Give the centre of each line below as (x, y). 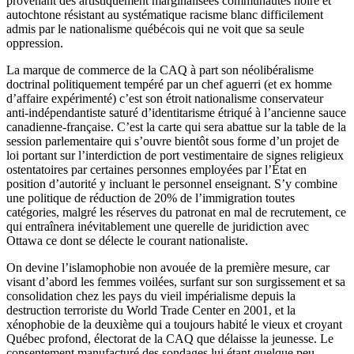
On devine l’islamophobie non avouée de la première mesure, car (168, 267)
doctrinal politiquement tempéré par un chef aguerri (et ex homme (169, 84)
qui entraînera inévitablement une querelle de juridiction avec (158, 226)
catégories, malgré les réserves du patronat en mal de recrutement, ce (176, 212)
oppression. (35, 43)
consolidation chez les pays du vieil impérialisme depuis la (151, 296)
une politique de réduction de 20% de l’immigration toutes (151, 198)
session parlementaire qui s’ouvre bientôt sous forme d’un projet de (173, 141)
